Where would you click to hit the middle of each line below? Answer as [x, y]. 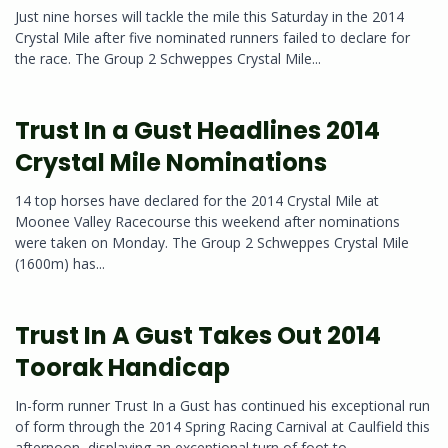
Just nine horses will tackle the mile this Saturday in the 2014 [209, 16]
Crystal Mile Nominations [171, 162]
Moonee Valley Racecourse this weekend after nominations [207, 221]
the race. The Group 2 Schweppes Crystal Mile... [168, 58]
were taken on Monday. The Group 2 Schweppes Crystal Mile [212, 242]
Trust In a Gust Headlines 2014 [197, 130]
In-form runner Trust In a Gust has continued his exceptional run [222, 406]
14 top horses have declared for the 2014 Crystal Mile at [197, 200]
